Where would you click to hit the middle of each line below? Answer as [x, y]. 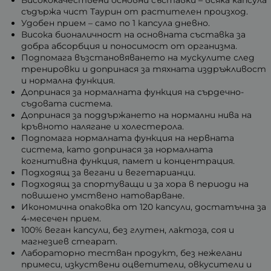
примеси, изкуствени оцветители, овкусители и [136, 264]
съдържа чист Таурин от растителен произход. [135, 11]
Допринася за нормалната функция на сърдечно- [132, 92]
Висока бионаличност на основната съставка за [133, 34]
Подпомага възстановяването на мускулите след [138, 57]
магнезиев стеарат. [69, 241]
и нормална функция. [68, 80]
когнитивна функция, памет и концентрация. [128, 161]
